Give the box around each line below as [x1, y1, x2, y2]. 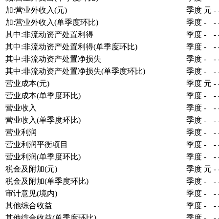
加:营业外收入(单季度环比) [5, 18, 98, 26]
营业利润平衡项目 [5, 140, 68, 149]
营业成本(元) [5, 79, 49, 88]
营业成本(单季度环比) [5, 91, 81, 100]
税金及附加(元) [5, 164, 57, 173]
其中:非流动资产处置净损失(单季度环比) [5, 66, 145, 75]
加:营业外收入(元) [5, 5, 67, 14]
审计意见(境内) [5, 189, 57, 197]
